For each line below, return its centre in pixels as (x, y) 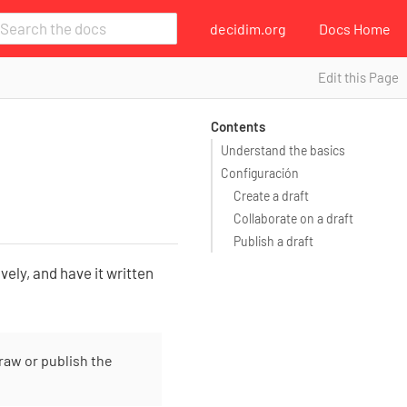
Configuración (260, 173)
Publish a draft (273, 241)
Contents (238, 126)
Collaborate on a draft (293, 218)
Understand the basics (283, 150)
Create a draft (271, 195)
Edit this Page (358, 77)
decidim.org (248, 29)
